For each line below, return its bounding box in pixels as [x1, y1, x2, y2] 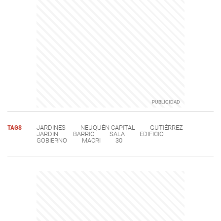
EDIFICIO [140, 130, 164, 138]
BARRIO [73, 130, 95, 138]
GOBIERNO [37, 136, 67, 144]
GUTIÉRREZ [150, 123, 183, 131]
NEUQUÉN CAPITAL [80, 123, 135, 131]
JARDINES [37, 123, 66, 131]
